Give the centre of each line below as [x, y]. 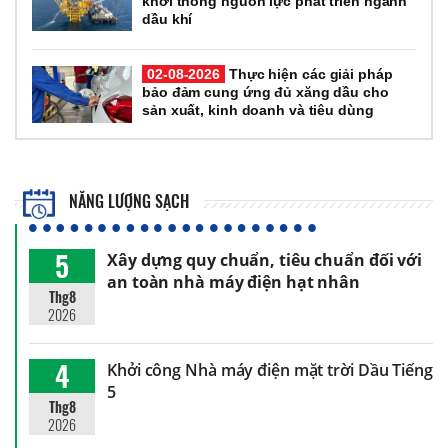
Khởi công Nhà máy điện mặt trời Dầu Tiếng [270, 369]
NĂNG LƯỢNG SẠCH [127, 200]
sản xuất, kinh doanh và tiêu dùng [258, 110]
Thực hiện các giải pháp [309, 74]
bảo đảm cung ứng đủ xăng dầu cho [265, 92]
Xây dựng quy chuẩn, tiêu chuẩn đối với [265, 259]
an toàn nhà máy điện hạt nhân [234, 281]
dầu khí [167, 19]
